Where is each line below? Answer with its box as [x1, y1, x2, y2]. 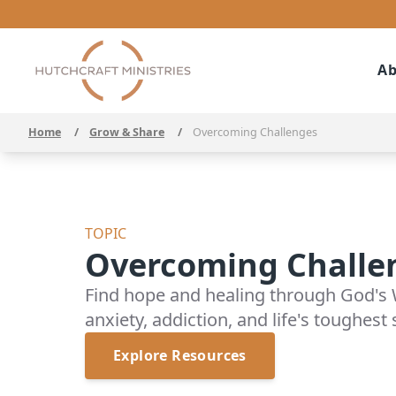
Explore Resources [113, 346, 247, 366]
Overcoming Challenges [193, 125, 317, 140]
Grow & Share [89, 125, 164, 140]
